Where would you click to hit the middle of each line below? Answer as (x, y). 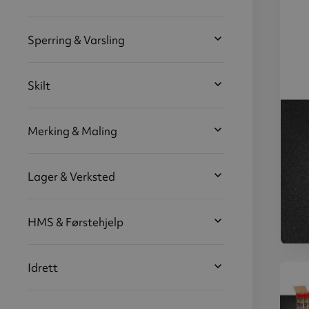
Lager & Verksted (71, 177)
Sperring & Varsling (76, 40)
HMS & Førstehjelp (76, 222)
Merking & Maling (72, 131)
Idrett (43, 268)
